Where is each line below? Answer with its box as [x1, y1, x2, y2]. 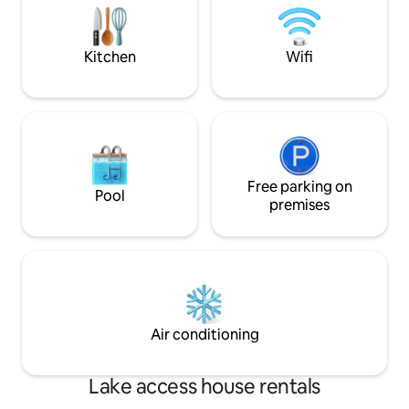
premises [269, 194, 330, 215]
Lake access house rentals [89, 372, 320, 400]
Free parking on [246, 176, 352, 196]
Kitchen [83, 47, 136, 67]
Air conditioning [150, 324, 259, 344]
